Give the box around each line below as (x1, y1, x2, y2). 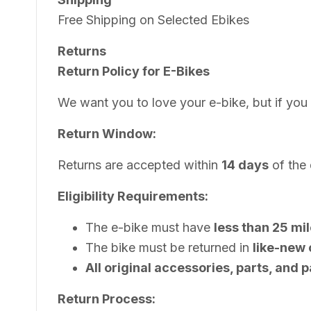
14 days (221, 157, 269, 172)
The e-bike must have (85, 219, 214, 235)
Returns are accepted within (58, 157, 221, 172)
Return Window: (58, 126, 156, 141)
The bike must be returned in (85, 239, 253, 255)
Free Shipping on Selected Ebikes (58, 12, 249, 27)
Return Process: (58, 291, 155, 306)
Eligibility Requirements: (58, 188, 208, 203)
